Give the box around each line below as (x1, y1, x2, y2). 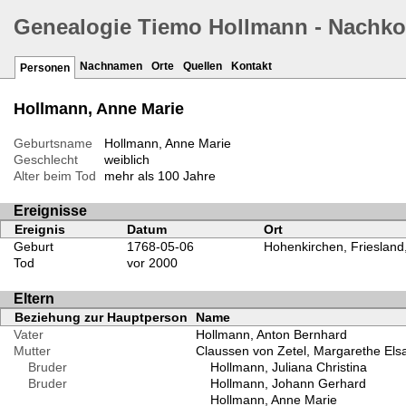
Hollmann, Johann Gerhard (209, 375, 366, 391)
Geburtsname (14, 136, 92, 151)
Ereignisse (14, 203, 87, 219)
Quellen (183, 60, 222, 73)
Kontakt (231, 60, 272, 73)
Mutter (14, 343, 51, 358)
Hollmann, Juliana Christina (209, 359, 367, 374)
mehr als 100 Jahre (103, 169, 216, 184)
